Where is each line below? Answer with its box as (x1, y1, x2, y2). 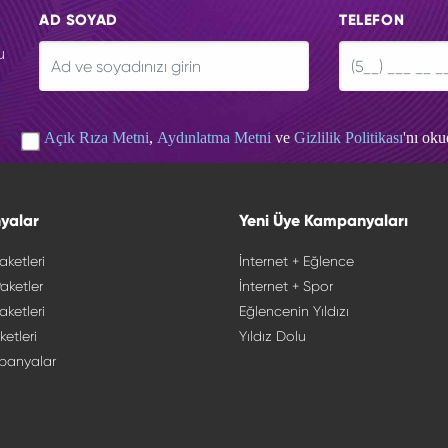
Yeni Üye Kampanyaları (239, 211, 408, 230)
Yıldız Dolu (239, 328, 306, 344)
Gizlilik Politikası (294, 129, 403, 146)
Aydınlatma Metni (157, 129, 271, 146)
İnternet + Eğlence (239, 253, 354, 269)
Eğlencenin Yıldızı (239, 303, 349, 319)
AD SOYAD (39, 11, 118, 29)
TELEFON (339, 11, 405, 29)
